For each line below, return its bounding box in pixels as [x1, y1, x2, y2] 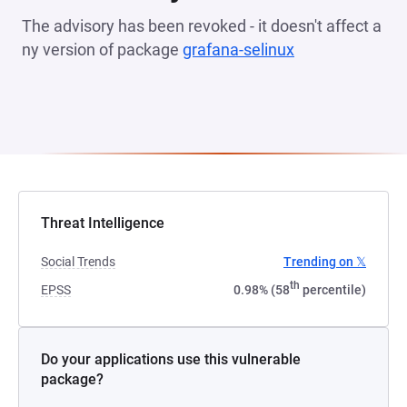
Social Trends [41, 254, 115, 269]
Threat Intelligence [41, 214, 164, 232]
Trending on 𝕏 [283, 254, 366, 269]
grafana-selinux [183, 40, 294, 59]
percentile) [300, 283, 366, 297]
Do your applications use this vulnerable [41, 351, 301, 368]
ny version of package [22, 40, 183, 59]
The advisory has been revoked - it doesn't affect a [22, 16, 382, 35]
